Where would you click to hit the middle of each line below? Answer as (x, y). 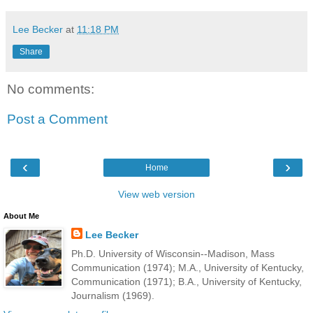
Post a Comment (57, 119)
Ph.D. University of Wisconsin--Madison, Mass (173, 253)
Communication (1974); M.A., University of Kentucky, (187, 267)
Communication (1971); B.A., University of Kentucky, (186, 281)
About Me (21, 216)
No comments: (51, 89)
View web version (156, 194)
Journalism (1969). (112, 295)
